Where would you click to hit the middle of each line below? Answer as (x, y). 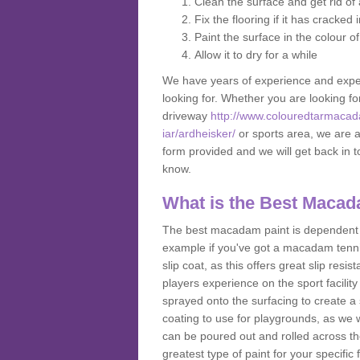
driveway (186, 116)
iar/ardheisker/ (199, 133)
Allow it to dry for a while (256, 55)
